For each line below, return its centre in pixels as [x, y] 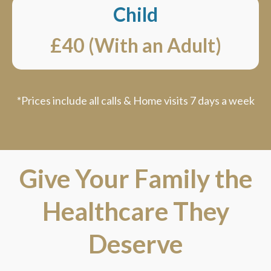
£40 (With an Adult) [135, 45]
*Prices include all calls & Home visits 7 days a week [135, 101]
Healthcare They [135, 211]
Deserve [135, 244]
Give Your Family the [135, 179]
